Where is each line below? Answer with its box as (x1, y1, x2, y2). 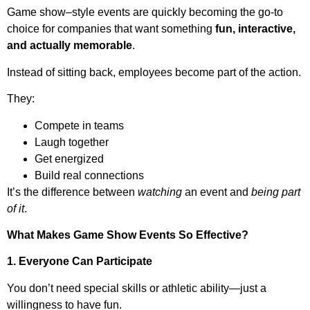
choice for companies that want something (7, 23, 215, 35)
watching (138, 185, 182, 198)
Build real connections (35, 169, 144, 181)
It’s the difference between (7, 185, 138, 198)
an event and (182, 185, 251, 198)
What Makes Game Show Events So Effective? (7, 228, 248, 241)
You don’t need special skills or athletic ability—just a (7, 282, 266, 294)
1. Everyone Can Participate (7, 255, 152, 268)
